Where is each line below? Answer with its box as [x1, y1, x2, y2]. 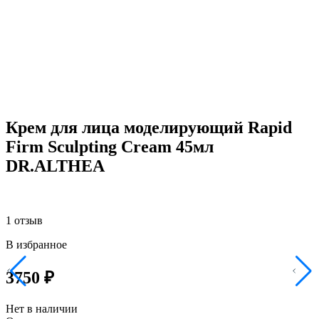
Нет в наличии [6, 303, 78, 315]
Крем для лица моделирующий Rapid [6, 117, 292, 137]
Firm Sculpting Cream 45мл [6, 137, 214, 156]
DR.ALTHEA [6, 156, 105, 175]
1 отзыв [6, 214, 43, 226]
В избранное [6, 238, 67, 251]
